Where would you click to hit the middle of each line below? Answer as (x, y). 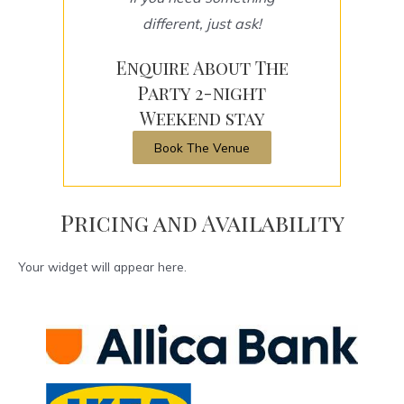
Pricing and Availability (202, 223)
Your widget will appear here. (102, 267)
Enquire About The (202, 68)
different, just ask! (202, 24)
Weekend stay (202, 118)
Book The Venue (202, 148)
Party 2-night (202, 93)
